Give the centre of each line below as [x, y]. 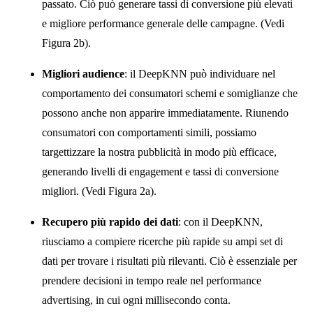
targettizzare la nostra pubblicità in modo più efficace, [159, 152]
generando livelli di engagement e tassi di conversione [160, 171]
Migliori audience [83, 73]
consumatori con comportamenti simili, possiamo [149, 132]
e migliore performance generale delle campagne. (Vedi [163, 23]
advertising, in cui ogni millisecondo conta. [136, 300]
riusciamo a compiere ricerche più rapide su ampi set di [162, 241]
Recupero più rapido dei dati [110, 221]
